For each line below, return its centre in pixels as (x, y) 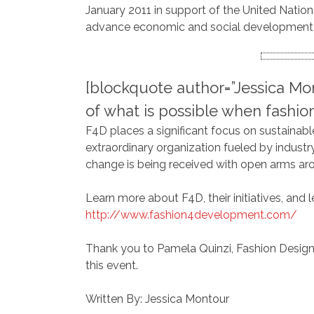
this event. (112, 265)
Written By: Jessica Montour (157, 299)
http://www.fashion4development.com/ (193, 215)
